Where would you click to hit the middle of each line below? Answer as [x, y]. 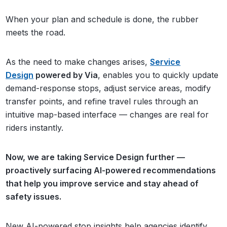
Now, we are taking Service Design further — [96, 157]
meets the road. [36, 32]
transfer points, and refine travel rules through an [102, 101]
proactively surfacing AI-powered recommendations [111, 170]
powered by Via [66, 75]
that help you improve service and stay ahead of [102, 183]
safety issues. [34, 196]
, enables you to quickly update [158, 75]
